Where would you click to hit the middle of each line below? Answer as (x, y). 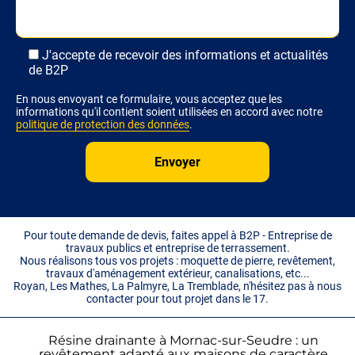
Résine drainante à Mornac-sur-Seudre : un (183, 340)
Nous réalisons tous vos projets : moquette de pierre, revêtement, (177, 260)
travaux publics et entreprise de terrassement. (177, 248)
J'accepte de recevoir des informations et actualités (185, 55)
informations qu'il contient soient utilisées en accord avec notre (169, 111)
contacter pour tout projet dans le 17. (177, 298)
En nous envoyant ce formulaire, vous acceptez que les (149, 99)
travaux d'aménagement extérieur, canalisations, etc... (177, 273)
